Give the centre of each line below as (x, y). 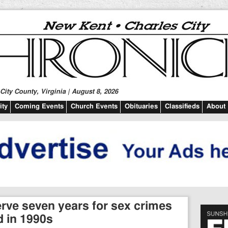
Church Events (94, 107)
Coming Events (39, 107)
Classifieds (182, 107)
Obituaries (141, 107)
